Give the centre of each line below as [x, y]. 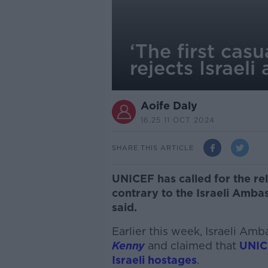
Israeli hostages [154, 260]
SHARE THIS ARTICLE [153, 147]
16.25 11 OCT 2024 [177, 120]
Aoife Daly [169, 106]
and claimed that [192, 246]
